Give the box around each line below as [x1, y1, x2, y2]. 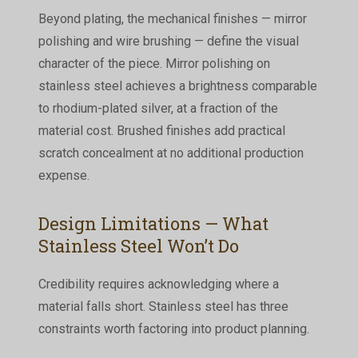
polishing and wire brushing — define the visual [38, 33, 299, 49]
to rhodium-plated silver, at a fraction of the [38, 100, 278, 116]
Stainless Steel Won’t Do [38, 233, 239, 257]
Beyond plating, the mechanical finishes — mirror [38, 10, 307, 26]
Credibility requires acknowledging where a [38, 276, 279, 292]
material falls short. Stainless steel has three [38, 298, 288, 314]
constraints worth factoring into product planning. [38, 320, 309, 336]
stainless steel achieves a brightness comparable [38, 78, 317, 93]
